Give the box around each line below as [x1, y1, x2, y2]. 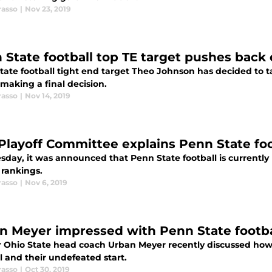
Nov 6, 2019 [25, 178, 67, 187]
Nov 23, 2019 [25, 4, 71, 13]
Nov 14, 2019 [25, 91, 70, 100]
